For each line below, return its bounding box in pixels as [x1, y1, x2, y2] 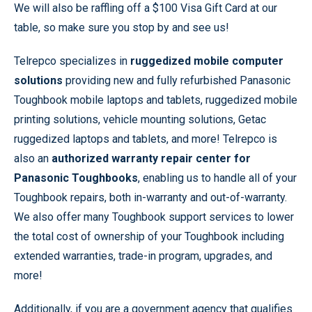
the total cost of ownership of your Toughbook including [14, 230, 284, 243]
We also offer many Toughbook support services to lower [14, 210, 294, 224]
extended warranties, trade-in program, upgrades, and [14, 249, 272, 263]
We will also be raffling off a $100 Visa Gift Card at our [14, 1, 277, 15]
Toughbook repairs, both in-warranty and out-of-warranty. [14, 191, 287, 204]
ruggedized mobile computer [130, 54, 283, 68]
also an [14, 152, 52, 165]
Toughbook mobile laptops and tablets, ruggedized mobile [14, 93, 297, 107]
